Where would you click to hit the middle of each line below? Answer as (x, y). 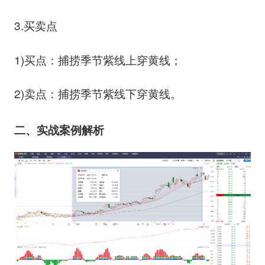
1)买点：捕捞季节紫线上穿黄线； (98, 59)
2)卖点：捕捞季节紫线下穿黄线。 (98, 93)
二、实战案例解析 (59, 130)
